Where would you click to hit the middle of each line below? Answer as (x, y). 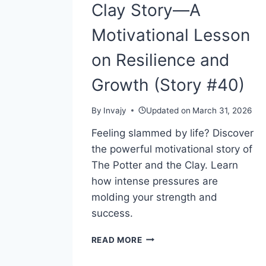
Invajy (115, 110)
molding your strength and (154, 197)
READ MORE (117, 240)
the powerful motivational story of (172, 149)
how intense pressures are (154, 181)
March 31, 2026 (222, 110)
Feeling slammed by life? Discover (172, 133)
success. (112, 213)
